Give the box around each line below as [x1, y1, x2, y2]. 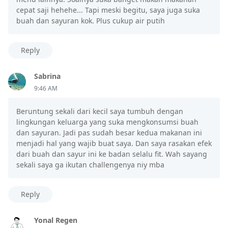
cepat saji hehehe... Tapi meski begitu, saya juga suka [16, 5, 200, 15]
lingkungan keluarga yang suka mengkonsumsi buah [16, 117, 198, 127]
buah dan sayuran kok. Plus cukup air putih [16, 15, 165, 25]
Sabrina [34, 71, 61, 81]
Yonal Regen [34, 215, 77, 225]
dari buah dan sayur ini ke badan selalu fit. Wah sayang [16, 149, 207, 159]
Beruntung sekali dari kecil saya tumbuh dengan [16, 106, 183, 116]
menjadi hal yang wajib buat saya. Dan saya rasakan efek [16, 138, 212, 148]
